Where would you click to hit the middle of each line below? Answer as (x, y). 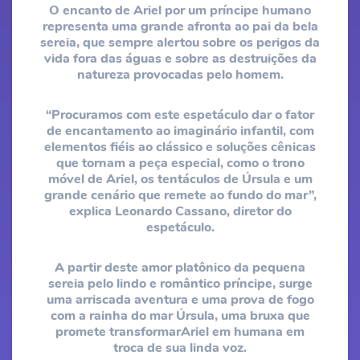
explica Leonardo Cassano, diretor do (180, 211)
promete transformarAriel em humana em (180, 332)
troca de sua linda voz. (180, 348)
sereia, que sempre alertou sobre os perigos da (180, 43)
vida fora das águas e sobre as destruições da (180, 59)
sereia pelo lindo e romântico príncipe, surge (180, 284)
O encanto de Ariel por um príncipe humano (180, 10)
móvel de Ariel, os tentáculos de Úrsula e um (180, 179)
